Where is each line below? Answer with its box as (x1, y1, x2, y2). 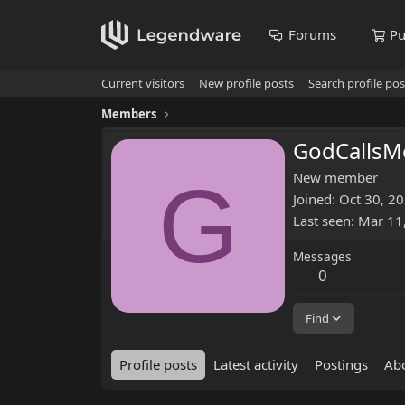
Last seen (293, 212, 351, 231)
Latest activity (213, 355, 298, 374)
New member (293, 168, 378, 187)
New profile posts (199, 75, 294, 91)
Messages (293, 248, 352, 266)
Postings (315, 355, 368, 374)
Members (101, 106, 156, 122)
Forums (287, 25, 336, 43)
